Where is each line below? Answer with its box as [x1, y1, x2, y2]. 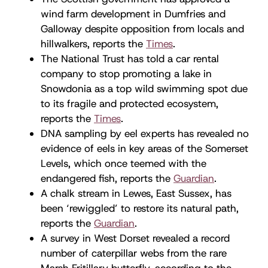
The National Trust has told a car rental [41, 51, 219, 65]
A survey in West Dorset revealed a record [41, 231, 230, 245]
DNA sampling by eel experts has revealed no [41, 126, 249, 140]
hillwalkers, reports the [41, 36, 146, 50]
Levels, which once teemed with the [41, 156, 206, 170]
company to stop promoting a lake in [41, 66, 212, 80]
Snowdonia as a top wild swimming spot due [41, 81, 248, 95]
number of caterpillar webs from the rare [41, 246, 227, 260]
